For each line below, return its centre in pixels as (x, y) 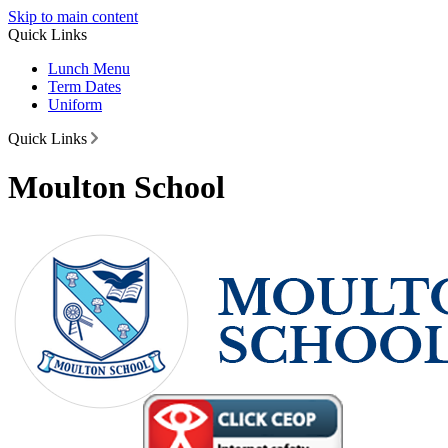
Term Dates (84, 86)
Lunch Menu (89, 68)
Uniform (75, 104)
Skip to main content (73, 16)
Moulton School (116, 187)
